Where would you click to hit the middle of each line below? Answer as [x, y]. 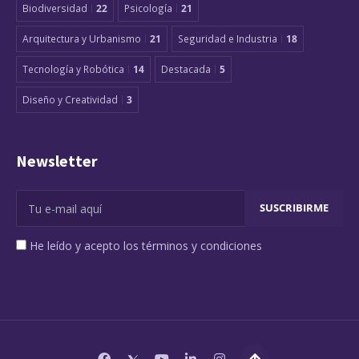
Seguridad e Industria [228, 39]
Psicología [148, 8]
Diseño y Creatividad [70, 100]
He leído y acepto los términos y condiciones [146, 246]
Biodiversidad [55, 8]
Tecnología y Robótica [73, 69]
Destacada [186, 69]
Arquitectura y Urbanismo [82, 39]
